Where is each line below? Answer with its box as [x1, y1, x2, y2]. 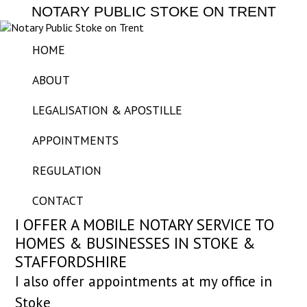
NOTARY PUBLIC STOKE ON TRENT [31, 3, 276, 19]
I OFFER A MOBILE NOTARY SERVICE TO [15, 214, 275, 234]
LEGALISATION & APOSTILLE [32, 102, 183, 118]
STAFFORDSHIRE [15, 251, 127, 271]
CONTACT [32, 193, 84, 208]
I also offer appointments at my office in [15, 271, 273, 291]
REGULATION [32, 162, 102, 178]
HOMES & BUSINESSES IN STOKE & [15, 233, 256, 253]
